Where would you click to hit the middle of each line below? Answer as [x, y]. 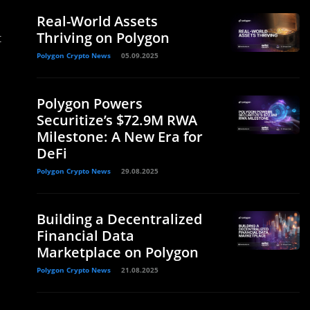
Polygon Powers [90, 103]
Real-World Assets [97, 21]
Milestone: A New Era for [120, 137]
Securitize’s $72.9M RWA [117, 120]
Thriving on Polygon [103, 38]
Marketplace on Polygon [118, 252]
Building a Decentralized [119, 219]
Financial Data [85, 236]
